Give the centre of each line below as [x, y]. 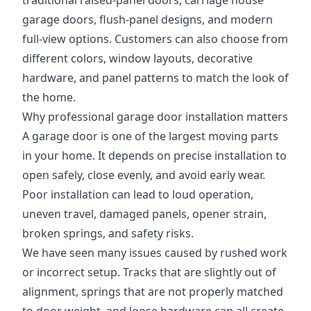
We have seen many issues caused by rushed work [155, 253]
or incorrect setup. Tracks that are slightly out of [149, 272]
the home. [49, 97]
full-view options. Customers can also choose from [155, 39]
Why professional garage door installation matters [155, 117]
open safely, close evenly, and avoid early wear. [144, 175]
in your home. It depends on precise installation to [154, 155]
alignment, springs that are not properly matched [153, 292]
